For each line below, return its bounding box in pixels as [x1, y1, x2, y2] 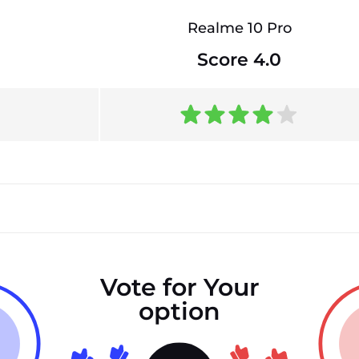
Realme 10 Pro [187, 19, 292, 38]
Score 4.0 [197, 49, 282, 71]
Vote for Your [99, 272, 260, 303]
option [139, 296, 220, 327]
